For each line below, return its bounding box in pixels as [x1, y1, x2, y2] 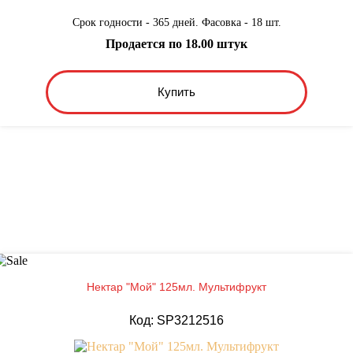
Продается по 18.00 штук [106, 36, 247, 50]
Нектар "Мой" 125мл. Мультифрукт [87, 280, 266, 293]
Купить [157, 85, 195, 99]
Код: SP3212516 [129, 313, 224, 327]
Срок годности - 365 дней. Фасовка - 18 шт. [72, 16, 281, 28]
